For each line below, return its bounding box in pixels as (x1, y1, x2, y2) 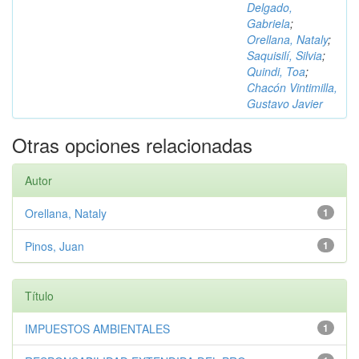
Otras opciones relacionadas (12, 131, 252, 159)
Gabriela (247, 15, 290, 31)
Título (25, 288, 54, 304)
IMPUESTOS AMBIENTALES (25, 321, 170, 337)
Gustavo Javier (247, 95, 323, 111)
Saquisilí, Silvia (247, 47, 322, 63)
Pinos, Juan (25, 238, 84, 254)
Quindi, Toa (247, 63, 305, 79)
